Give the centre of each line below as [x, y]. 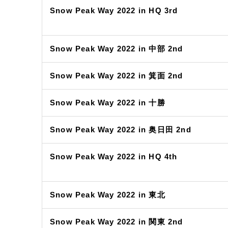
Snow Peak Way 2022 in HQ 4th [114, 156]
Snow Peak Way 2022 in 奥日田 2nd [121, 130]
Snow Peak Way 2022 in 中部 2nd [117, 49]
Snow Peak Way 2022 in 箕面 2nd [117, 76]
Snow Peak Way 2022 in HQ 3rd [114, 10]
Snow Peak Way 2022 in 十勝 [108, 103]
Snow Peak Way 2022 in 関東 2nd [117, 222]
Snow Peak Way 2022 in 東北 [108, 195]
